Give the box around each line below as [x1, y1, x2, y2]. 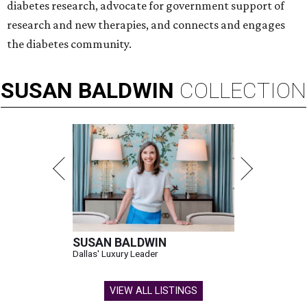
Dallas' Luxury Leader [73, 248, 158, 260]
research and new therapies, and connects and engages [7, 18, 285, 32]
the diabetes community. [7, 37, 132, 51]
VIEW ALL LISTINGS [110, 285, 197, 297]
